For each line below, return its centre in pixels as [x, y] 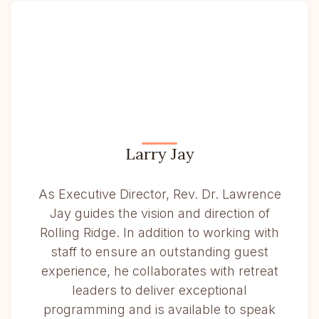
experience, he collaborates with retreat [159, 271]
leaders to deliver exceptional [159, 290]
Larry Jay [159, 154]
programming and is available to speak [159, 309]
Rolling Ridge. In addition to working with [159, 232]
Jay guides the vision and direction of [159, 213]
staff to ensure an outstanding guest [159, 252]
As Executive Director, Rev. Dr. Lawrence [159, 194]
